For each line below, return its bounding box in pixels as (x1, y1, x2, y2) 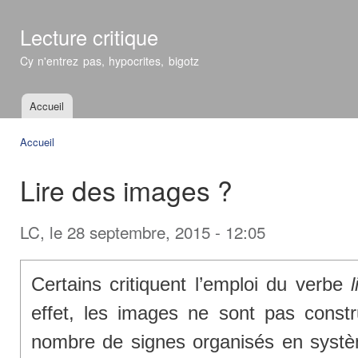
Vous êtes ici (20, 147, 92, 166)
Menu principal (8, 106, 92, 125)
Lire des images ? (20, 170, 233, 209)
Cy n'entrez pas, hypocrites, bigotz (20, 53, 199, 69)
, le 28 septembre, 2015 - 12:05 (40, 219, 265, 244)
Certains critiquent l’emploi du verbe (30, 273, 352, 296)
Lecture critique (20, 22, 158, 51)
